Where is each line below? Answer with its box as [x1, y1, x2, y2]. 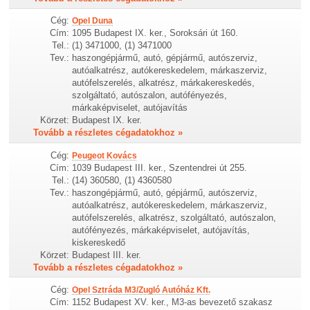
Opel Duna [72, 16, 113, 26]
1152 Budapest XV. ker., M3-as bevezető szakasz [72, 296, 273, 307]
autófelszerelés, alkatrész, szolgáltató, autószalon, [72, 212, 277, 223]
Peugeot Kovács [72, 150, 138, 161]
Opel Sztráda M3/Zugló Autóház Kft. [72, 284, 211, 295]
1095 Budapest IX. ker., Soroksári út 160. [72, 28, 239, 39]
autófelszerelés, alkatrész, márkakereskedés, [72, 77, 255, 89]
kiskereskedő [72, 237, 126, 248]
